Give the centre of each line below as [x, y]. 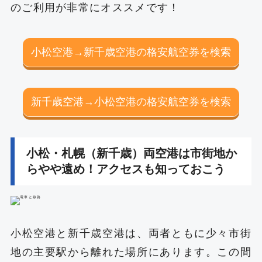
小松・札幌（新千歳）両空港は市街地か [131, 153]
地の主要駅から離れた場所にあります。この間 [131, 252]
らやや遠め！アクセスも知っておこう [125, 169]
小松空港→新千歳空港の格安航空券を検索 [131, 52]
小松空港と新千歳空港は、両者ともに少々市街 [131, 233]
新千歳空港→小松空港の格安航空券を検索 [131, 101]
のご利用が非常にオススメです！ [95, 7]
